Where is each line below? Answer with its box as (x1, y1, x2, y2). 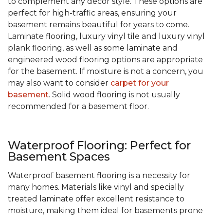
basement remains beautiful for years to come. (8, 20, 189, 30)
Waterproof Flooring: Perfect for (8, 138, 191, 153)
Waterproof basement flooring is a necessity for (8, 171, 190, 181)
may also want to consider (8, 78, 110, 88)
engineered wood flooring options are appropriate (8, 55, 203, 65)
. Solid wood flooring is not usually (49, 90, 180, 100)
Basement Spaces (8, 149, 110, 164)
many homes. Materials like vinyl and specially (8, 182, 184, 192)
